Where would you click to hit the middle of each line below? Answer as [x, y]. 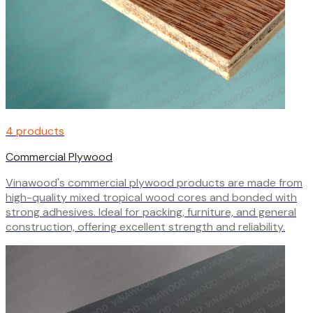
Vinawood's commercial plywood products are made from [154, 182]
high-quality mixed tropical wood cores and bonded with [151, 197]
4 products [35, 131]
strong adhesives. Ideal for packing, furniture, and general [151, 212]
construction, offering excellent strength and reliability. [145, 226]
